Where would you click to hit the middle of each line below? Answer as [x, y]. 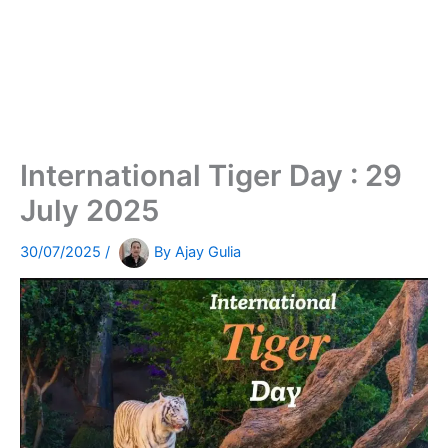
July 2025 [89, 211]
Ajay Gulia [208, 252]
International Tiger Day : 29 [211, 176]
